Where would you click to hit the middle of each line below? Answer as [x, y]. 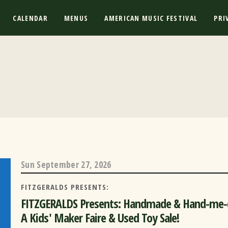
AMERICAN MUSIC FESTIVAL [151, 18]
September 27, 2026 [74, 164]
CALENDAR [30, 18]
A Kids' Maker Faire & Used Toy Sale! [100, 218]
